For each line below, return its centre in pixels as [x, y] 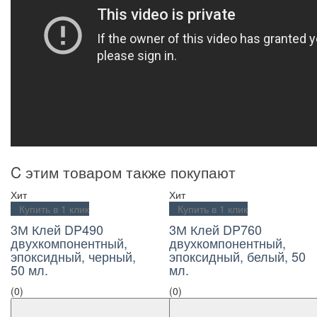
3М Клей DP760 [215, 229]
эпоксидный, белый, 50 [237, 256]
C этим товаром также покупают [123, 172]
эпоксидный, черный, [73, 256]
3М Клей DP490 [57, 229]
